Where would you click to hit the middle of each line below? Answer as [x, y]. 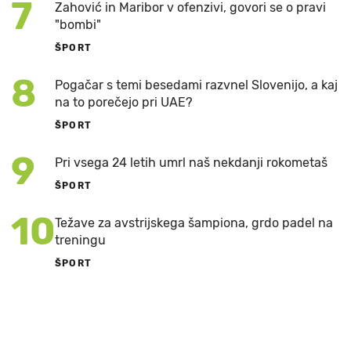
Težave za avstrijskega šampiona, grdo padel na [194, 223]
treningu [80, 240]
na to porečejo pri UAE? [124, 102]
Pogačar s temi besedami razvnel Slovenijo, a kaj [196, 85]
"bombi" [78, 24]
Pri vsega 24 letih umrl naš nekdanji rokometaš [191, 162]
